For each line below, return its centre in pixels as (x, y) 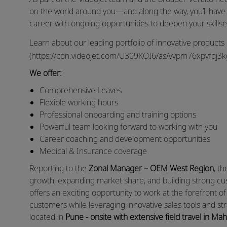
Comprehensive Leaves (81, 90)
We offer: (46, 73)
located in (47, 217)
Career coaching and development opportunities (125, 139)
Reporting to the (59, 168)
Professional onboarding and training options (118, 115)
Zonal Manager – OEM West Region (151, 168)
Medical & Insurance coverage (93, 151)
